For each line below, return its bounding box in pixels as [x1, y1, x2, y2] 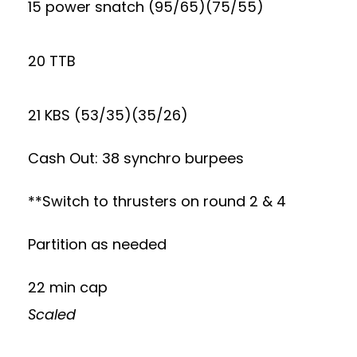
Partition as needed [28, 234, 167, 254]
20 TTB [28, 51, 76, 71]
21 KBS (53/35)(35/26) [28, 105, 188, 125]
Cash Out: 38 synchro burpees [28, 148, 244, 168]
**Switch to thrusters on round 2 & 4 [28, 191, 286, 211]
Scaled [28, 304, 76, 324]
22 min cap [28, 277, 108, 297]
